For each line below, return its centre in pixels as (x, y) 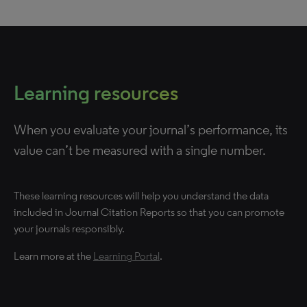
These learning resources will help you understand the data (141, 196)
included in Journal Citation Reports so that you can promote (149, 212)
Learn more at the (53, 256)
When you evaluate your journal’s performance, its (151, 130)
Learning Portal (126, 256)
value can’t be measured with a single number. (140, 150)
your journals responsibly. (69, 229)
